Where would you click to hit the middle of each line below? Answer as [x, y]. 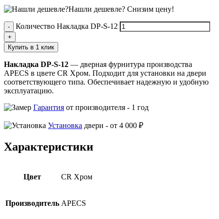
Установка [65, 125]
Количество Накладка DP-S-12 [67, 26]
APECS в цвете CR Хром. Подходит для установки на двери [105, 73]
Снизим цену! [151, 9]
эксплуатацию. [29, 90]
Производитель [32, 203]
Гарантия [49, 107]
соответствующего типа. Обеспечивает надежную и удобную [106, 82]
